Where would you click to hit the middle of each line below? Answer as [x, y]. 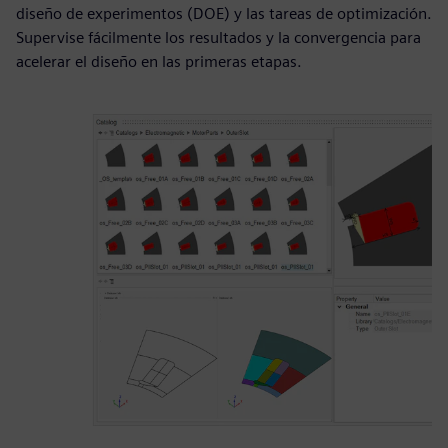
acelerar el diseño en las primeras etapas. [159, 61]
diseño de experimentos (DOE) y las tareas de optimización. [224, 13]
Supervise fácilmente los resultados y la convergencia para [218, 37]
